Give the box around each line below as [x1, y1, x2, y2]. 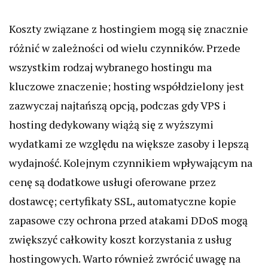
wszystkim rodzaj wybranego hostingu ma [9, 60, 212, 75]
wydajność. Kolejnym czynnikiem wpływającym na [9, 156, 252, 170]
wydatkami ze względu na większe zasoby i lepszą [9, 136, 249, 151]
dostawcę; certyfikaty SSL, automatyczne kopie [9, 194, 236, 209]
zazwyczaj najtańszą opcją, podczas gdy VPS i [9, 98, 226, 113]
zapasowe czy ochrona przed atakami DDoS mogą [9, 213, 248, 228]
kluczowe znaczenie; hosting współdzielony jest [9, 79, 244, 94]
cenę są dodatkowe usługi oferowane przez [9, 175, 216, 190]
